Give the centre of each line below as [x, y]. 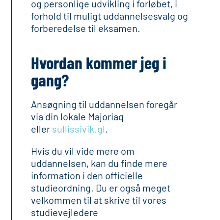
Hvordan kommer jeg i [99, 62]
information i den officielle [87, 175]
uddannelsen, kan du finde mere [99, 163]
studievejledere [65, 212]
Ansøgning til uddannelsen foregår [104, 104]
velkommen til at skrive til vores [99, 200]
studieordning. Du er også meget [101, 188]
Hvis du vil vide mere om [83, 151]
